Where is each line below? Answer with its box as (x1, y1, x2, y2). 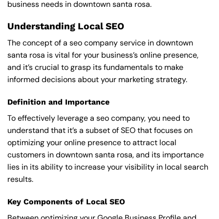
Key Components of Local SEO (7, 197, 125, 206)
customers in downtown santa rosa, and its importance (7, 150, 204, 160)
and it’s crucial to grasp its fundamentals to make (7, 62, 183, 73)
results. (7, 174, 33, 185)
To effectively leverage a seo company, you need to (7, 113, 190, 124)
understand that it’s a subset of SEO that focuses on (7, 125, 193, 136)
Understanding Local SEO (7, 20, 124, 32)
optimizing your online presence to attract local (7, 137, 176, 148)
